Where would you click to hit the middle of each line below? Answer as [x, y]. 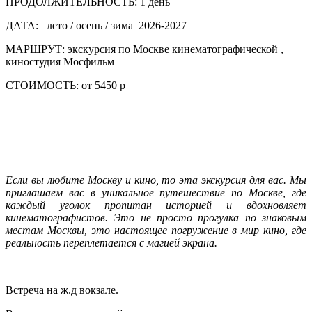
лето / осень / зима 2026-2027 [112, 26]
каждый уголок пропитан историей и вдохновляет [156, 205]
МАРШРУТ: [35, 49]
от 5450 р [102, 86]
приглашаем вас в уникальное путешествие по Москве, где [156, 193]
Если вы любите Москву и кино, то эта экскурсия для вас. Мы [156, 180]
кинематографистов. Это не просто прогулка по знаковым [156, 218]
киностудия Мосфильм [60, 62]
